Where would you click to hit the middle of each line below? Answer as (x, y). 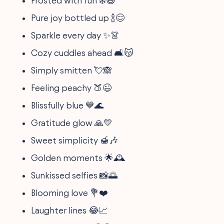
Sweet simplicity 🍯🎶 (75, 140)
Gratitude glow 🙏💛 (72, 122)
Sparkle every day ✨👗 (75, 35)
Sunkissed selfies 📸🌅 (74, 175)
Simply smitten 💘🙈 (72, 70)
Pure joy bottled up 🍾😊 (78, 17)
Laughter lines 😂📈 (70, 210)
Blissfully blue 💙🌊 (67, 105)
